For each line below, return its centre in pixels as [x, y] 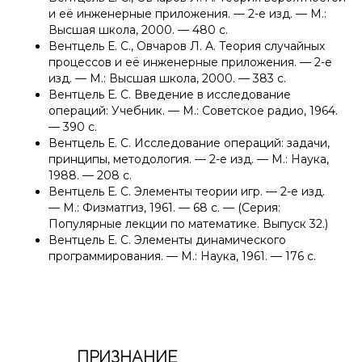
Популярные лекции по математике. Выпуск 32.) [188, 224]
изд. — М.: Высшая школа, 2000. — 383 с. [167, 79]
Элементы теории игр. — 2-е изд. [228, 192]
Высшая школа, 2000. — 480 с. [138, 30]
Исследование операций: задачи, [230, 143]
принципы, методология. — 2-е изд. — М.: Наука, [189, 160]
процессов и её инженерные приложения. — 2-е [190, 63]
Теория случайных [270, 46]
